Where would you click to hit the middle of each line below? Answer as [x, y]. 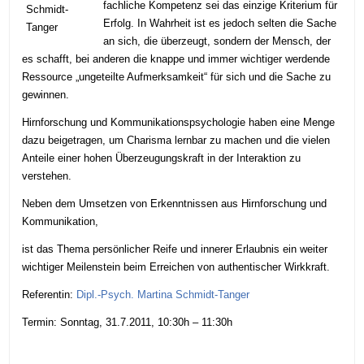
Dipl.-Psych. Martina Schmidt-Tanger [163, 294]
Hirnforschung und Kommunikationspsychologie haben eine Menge [179, 122]
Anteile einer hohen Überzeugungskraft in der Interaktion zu [162, 158]
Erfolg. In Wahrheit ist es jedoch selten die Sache [220, 23]
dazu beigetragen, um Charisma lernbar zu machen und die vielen [176, 140]
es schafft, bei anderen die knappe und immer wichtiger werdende [176, 58]
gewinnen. [46, 94]
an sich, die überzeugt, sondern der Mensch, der [217, 41]
